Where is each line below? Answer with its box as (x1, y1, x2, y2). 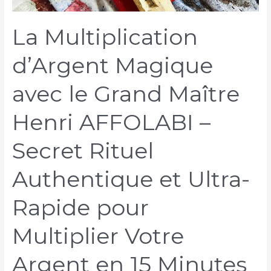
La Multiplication (11, 24, 198, 51)
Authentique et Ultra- (11, 166, 250, 193)
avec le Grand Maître (11, 80, 240, 108)
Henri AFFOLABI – (11, 109, 211, 136)
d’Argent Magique (11, 52, 213, 79)
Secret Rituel (11, 137, 154, 165)
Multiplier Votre (11, 223, 184, 250)
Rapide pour (11, 194, 149, 221)
